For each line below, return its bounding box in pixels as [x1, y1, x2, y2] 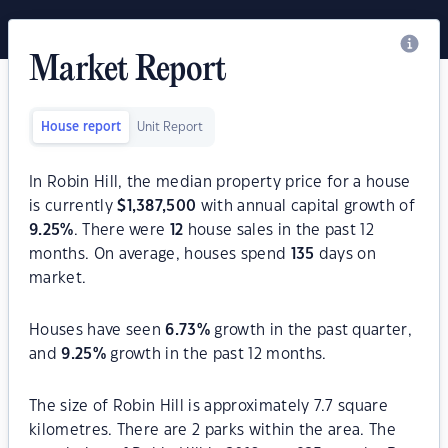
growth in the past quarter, [210, 323, 413, 338]
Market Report [29, 52, 227, 90]
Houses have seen [29, 323, 166, 338]
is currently [29, 199, 118, 214]
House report [41, 121, 121, 133]
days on [314, 247, 377, 262]
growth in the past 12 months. [105, 347, 327, 362]
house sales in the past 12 [183, 223, 375, 238]
